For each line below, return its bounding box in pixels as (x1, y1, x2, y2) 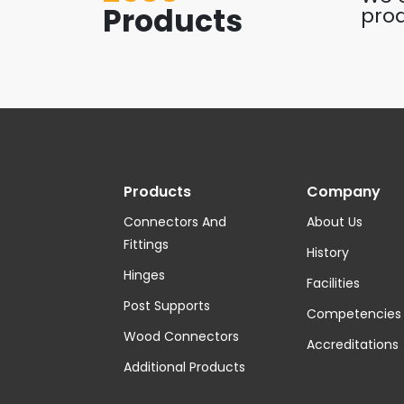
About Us (307, 213, 363, 231)
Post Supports (124, 297, 210, 315)
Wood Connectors (124, 327, 239, 345)
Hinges (124, 266, 165, 284)
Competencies (307, 305, 402, 323)
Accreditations (307, 335, 399, 353)
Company (307, 181, 381, 202)
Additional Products (124, 358, 245, 376)
